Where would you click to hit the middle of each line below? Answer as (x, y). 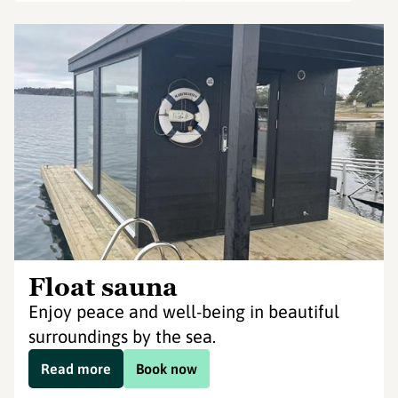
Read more (76, 369)
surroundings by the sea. (122, 336)
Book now (167, 369)
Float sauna (103, 287)
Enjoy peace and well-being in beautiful (184, 311)
